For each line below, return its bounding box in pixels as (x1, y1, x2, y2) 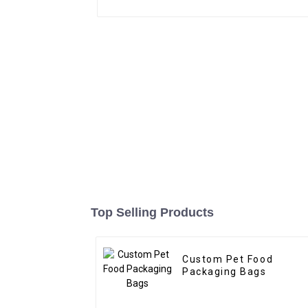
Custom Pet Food (182, 254, 274, 265)
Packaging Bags (182, 266, 267, 278)
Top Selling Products (91, 206, 214, 220)
